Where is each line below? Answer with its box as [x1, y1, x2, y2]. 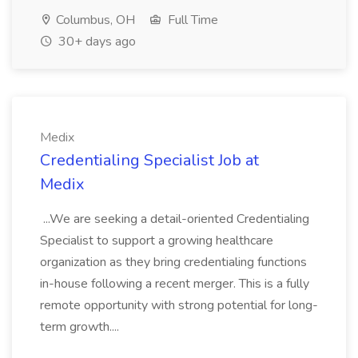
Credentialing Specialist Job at [40, 149, 259, 171]
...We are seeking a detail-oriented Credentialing [40, 210, 309, 228]
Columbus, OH [53, 11, 135, 29]
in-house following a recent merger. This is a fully [40, 275, 309, 292]
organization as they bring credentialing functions [40, 253, 307, 271]
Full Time [165, 11, 218, 29]
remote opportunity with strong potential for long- [40, 296, 318, 314]
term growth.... [40, 318, 122, 336]
